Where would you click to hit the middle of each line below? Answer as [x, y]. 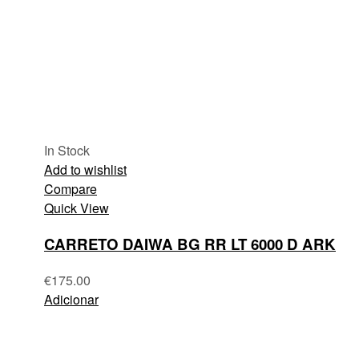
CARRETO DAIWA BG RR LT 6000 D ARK [190, 244]
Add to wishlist [85, 170]
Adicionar [71, 299]
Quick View [77, 208]
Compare [71, 189]
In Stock [67, 151]
